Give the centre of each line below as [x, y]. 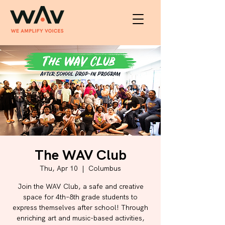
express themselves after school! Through [80, 207]
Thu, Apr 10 [59, 168]
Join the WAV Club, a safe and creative [80, 186]
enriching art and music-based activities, [80, 218]
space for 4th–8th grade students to [80, 197]
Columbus [105, 168]
